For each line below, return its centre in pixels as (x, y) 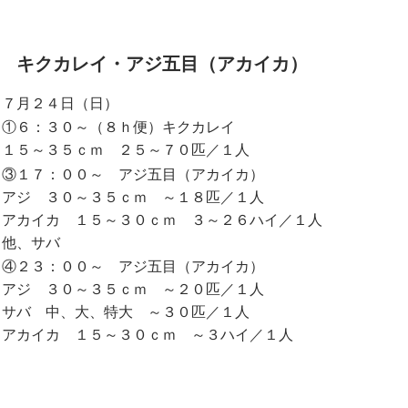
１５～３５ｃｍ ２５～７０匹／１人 (126, 150)
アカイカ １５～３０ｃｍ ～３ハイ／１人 (148, 335)
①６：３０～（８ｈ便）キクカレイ (119, 127)
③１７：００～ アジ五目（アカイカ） (133, 174)
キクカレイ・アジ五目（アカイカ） (163, 63)
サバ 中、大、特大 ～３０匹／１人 (126, 312)
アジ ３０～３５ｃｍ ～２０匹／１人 (133, 290)
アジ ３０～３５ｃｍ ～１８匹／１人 (133, 197)
